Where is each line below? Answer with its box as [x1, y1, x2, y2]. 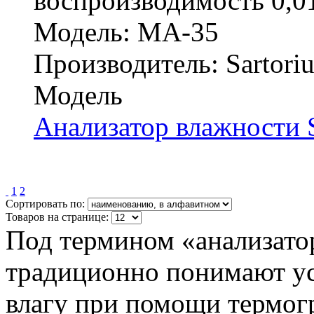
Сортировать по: [6, 197, 85, 210]
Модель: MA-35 [34, 16, 219, 47]
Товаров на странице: [6, 210, 109, 223]
